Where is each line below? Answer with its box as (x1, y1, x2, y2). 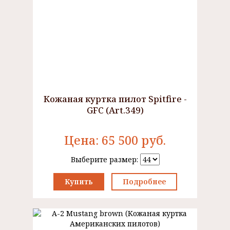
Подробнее (122, 177, 166, 186)
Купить (64, 177, 93, 186)
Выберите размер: (70, 155, 140, 164)
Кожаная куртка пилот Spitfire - (43, 93, 187, 105)
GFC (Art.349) (86, 104, 144, 116)
